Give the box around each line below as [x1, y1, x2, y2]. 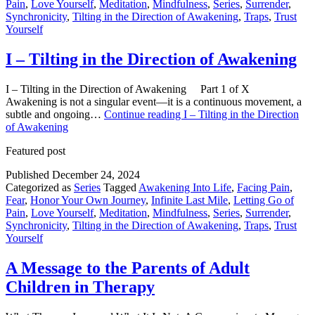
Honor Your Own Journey [30, 194, 146, 207]
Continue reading [104, 108, 184, 121]
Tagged [103, 181, 139, 194]
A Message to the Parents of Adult [6, 259, 250, 277]
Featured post [6, 145, 65, 157]
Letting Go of [233, 194, 294, 207]
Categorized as [6, 181, 74, 194]
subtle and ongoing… [6, 108, 104, 121]
